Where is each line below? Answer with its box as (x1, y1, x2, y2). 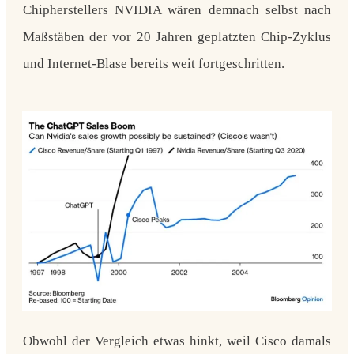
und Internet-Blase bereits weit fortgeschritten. (23, 55, 291, 71)
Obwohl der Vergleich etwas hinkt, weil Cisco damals (23, 333, 331, 348)
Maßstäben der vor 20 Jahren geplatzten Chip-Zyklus (23, 28, 331, 44)
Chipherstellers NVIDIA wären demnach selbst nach (23, 2, 331, 17)
